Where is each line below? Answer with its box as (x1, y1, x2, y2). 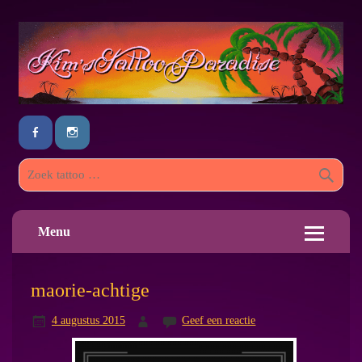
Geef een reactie (182, 314, 256, 327)
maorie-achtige (30, 278, 149, 301)
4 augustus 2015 (51, 314, 125, 327)
